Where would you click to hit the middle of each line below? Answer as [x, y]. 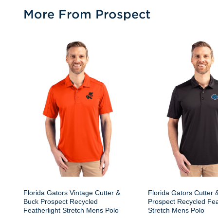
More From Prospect [87, 14]
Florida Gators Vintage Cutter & [72, 193]
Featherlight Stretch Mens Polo [71, 210]
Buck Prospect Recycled [61, 201]
